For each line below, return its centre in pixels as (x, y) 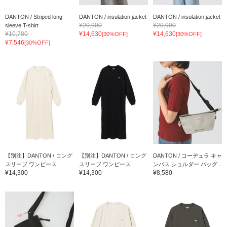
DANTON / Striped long (34, 16)
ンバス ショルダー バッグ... (187, 164)
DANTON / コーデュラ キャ (187, 155)
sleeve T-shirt (22, 25)
